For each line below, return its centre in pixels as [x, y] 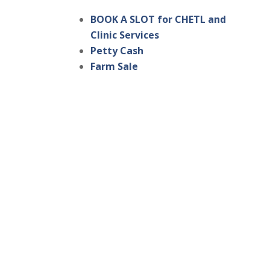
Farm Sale [115, 67]
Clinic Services [125, 35]
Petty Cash [117, 51]
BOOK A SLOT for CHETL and [159, 20]
